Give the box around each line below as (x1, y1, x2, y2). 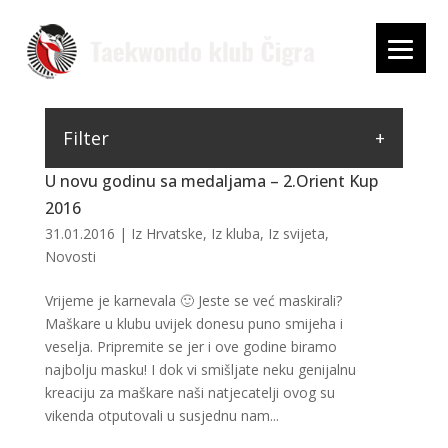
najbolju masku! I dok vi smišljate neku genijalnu (44, 360, 356, 379)
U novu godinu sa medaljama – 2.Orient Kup (44, 170, 378, 192)
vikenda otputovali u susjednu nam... (44, 406, 279, 425)
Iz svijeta (267, 224, 325, 243)
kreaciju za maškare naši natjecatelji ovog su (44, 383, 335, 402)
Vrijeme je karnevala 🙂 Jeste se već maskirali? (44, 291, 342, 310)
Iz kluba (210, 224, 260, 243)
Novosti (44, 247, 96, 266)
